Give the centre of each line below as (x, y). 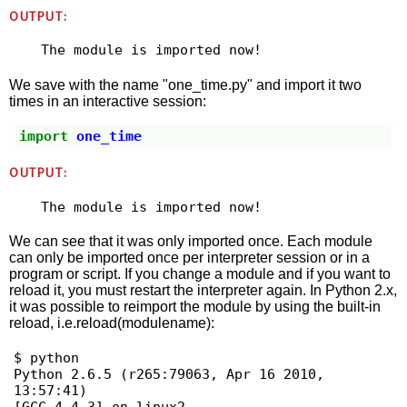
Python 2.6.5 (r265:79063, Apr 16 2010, (169, 375)
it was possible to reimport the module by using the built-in (195, 307)
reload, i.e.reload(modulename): (112, 323)
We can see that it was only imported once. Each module (191, 241)
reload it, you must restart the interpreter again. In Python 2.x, (203, 290)
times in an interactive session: (108, 101)
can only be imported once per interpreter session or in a (190, 258)
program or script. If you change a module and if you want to (200, 274)
